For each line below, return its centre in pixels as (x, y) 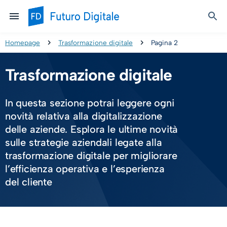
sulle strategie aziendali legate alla (84, 142)
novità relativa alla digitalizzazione (84, 116)
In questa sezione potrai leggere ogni (90, 103)
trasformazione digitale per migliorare (91, 155)
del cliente (29, 182)
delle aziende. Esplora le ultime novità (92, 129)
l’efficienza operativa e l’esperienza (85, 168)
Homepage (23, 43)
